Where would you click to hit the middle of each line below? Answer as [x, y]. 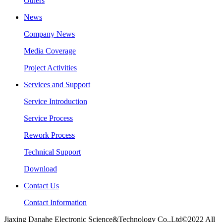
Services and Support [57, 85]
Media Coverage [50, 51]
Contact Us [41, 186]
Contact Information [55, 203]
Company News [49, 34]
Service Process [48, 118]
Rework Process [49, 135]
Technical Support [52, 152]
